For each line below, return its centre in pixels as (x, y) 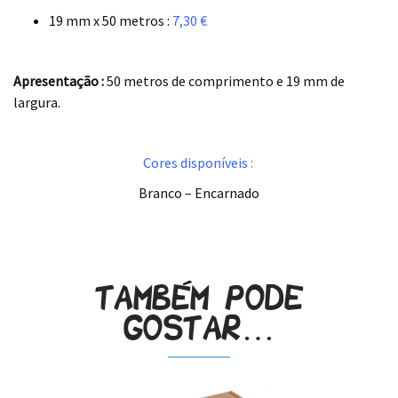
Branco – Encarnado (199, 193)
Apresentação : (59, 81)
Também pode (199, 298)
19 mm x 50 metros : (111, 21)
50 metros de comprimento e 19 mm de (224, 81)
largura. (37, 103)
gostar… (199, 328)
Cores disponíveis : (199, 163)
